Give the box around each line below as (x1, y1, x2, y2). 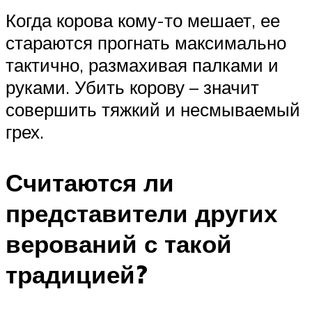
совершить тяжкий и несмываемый (6, 97, 300, 120)
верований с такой (6, 228, 232, 259)
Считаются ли (6, 166, 174, 198)
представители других (6, 197, 277, 228)
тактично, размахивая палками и (6, 53, 279, 76)
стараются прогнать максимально (6, 31, 286, 54)
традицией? (6, 258, 148, 290)
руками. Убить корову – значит (6, 75, 259, 98)
